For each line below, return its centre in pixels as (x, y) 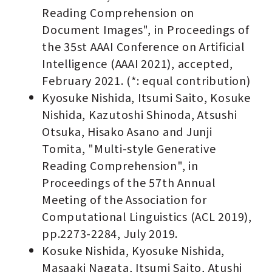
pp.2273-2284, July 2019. (110, 233)
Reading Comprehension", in (120, 165)
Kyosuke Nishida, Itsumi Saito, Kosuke (146, 97)
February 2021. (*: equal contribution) (146, 80)
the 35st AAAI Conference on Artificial (143, 46)
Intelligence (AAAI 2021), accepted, (138, 63)
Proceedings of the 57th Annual (129, 182)
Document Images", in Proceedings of (146, 29)
